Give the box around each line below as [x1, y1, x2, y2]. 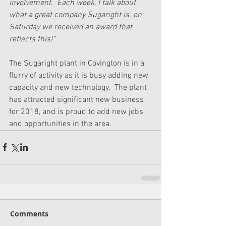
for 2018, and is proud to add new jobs [9, 106, 145, 117]
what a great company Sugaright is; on [9, 10, 144, 20]
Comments [10, 208, 48, 218]
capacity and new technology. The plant [9, 82, 149, 93]
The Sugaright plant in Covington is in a [9, 58, 146, 69]
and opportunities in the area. [9, 119, 114, 129]
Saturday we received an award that [9, 22, 134, 32]
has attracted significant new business [9, 94, 146, 105]
